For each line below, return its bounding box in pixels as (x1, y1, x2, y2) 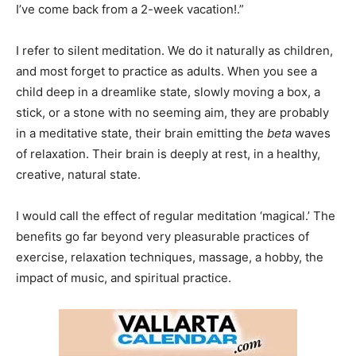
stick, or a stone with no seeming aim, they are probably (16, 104, 329, 120)
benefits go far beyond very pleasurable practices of (16, 228, 309, 244)
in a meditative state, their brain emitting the (16, 125, 267, 141)
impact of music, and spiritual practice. (16, 269, 231, 285)
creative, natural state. (16, 166, 141, 182)
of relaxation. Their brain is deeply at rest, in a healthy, (16, 145, 320, 161)
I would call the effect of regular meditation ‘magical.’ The (16, 207, 335, 223)
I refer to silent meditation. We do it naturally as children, (16, 42, 333, 58)
